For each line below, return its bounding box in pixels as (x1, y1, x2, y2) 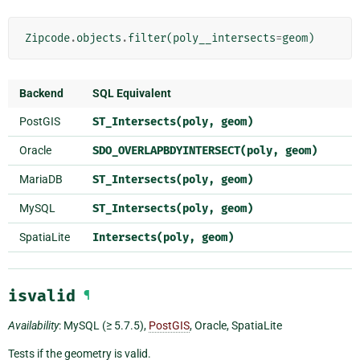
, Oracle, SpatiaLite (190, 319, 282, 333)
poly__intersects (173, 31, 276, 46)
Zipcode (25, 31, 70, 46)
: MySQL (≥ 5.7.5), (59, 319, 149, 333)
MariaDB (19, 173, 63, 186)
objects (76, 31, 121, 46)
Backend (19, 87, 63, 100)
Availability (8, 319, 59, 333)
